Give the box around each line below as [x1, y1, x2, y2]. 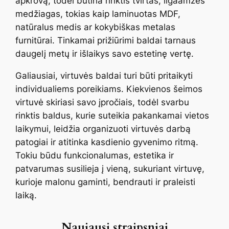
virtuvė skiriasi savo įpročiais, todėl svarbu [15, 97, 190, 107]
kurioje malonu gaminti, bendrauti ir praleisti [15, 176, 196, 187]
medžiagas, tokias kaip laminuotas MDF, [15, 8, 181, 19]
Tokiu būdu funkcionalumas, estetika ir [15, 150, 174, 161]
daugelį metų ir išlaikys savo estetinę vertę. [15, 48, 194, 59]
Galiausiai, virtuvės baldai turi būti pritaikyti [15, 70, 193, 81]
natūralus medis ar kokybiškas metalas [15, 21, 176, 32]
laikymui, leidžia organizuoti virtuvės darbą [15, 123, 191, 134]
